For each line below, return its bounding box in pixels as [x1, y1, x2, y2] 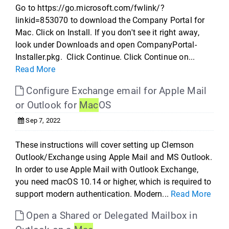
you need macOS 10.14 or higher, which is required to [15, 177, 212, 187]
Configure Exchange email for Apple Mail [24, 85, 207, 97]
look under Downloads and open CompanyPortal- [15, 40, 197, 50]
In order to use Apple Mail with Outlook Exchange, [15, 165, 198, 174]
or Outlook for [15, 99, 79, 111]
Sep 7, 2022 [24, 117, 61, 124]
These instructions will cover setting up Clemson [15, 140, 194, 150]
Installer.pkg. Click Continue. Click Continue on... [15, 52, 195, 62]
